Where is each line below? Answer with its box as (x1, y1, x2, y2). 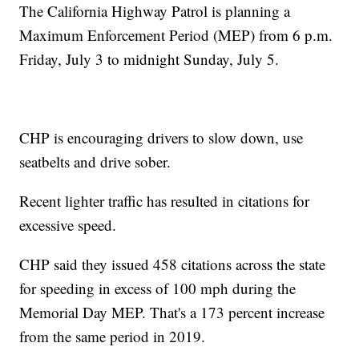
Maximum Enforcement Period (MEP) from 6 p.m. (19, 25, 333, 46)
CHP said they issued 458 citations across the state (19, 254, 326, 275)
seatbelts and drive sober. (19, 151, 171, 172)
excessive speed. (19, 215, 117, 236)
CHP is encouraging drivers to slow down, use (19, 127, 304, 148)
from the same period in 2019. (19, 326, 206, 347)
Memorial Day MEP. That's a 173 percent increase (19, 302, 325, 323)
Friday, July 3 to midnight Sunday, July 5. (19, 49, 280, 70)
